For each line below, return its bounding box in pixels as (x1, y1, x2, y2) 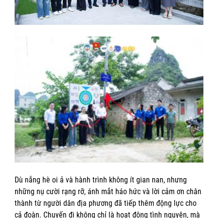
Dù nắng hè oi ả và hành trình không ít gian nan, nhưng (15, 175, 187, 185)
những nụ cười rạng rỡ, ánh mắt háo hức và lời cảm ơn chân (15, 187, 201, 197)
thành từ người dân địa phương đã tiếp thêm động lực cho (15, 199, 197, 208)
